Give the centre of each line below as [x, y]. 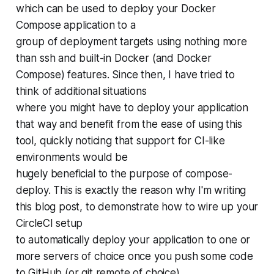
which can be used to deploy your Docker [116, 8]
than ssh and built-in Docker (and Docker [113, 58]
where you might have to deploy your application [132, 107]
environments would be [72, 157]
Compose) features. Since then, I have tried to [125, 74]
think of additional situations [81, 91]
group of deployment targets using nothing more [131, 41]
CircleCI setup [49, 223]
